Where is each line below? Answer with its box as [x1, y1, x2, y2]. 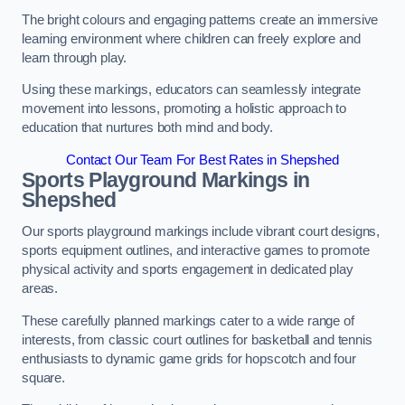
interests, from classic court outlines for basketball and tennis [22, 332, 372, 347]
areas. [22, 281, 59, 297]
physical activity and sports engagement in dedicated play [22, 262, 353, 278]
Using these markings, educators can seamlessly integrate [22, 82, 361, 98]
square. [22, 370, 65, 385]
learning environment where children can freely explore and [22, 31, 361, 46]
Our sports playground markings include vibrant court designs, [22, 224, 381, 240]
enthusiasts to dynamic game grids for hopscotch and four [22, 351, 356, 366]
